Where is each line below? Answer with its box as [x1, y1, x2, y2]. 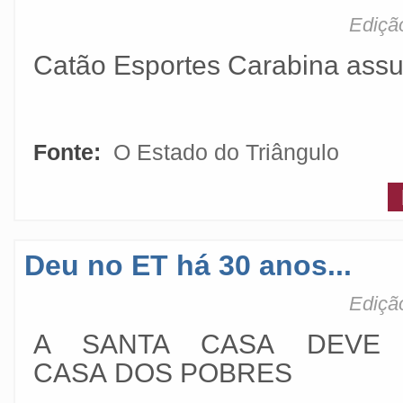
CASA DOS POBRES [33, 358, 292, 388]
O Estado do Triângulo [113, 139, 339, 165]
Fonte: [33, 139, 107, 165]
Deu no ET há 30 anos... [24, 249, 352, 282]
